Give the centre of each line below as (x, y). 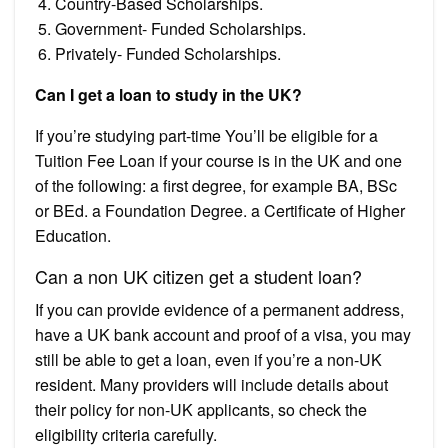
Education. (73, 235)
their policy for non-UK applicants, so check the (201, 409)
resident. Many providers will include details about (211, 384)
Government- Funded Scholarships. (180, 28)
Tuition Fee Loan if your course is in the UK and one (218, 160)
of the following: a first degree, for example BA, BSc (216, 185)
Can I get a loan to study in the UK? (168, 94)
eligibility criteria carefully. (126, 434)
